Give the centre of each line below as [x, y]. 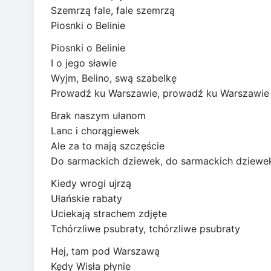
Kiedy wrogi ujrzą [91, 183]
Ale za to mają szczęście [108, 145]
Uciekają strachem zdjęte [109, 213]
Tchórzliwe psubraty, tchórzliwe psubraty [145, 228]
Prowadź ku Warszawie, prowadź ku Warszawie [160, 93]
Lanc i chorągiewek [95, 130]
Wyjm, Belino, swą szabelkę [114, 78]
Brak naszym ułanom [98, 115]
